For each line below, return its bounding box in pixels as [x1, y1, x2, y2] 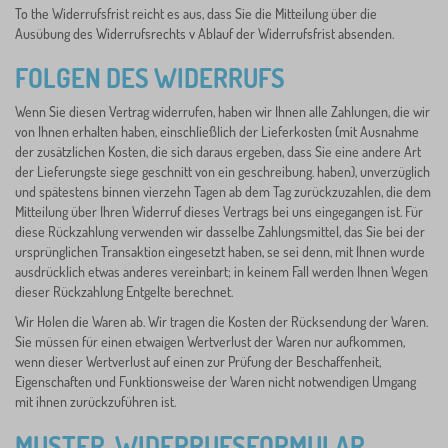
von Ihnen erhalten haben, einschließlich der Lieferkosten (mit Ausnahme [15, 123, 419, 140]
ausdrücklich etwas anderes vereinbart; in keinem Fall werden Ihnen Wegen [15, 263, 428, 280]
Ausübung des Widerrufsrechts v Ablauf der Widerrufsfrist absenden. [15, 25, 394, 42]
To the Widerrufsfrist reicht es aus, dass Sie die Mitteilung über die [15, 5, 377, 22]
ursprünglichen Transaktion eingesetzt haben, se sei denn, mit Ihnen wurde [15, 243, 425, 260]
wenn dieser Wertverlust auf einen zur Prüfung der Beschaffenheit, [15, 353, 381, 370]
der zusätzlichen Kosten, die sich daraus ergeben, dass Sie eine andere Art [15, 143, 421, 160]
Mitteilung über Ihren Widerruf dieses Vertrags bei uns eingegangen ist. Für [15, 203, 423, 220]
